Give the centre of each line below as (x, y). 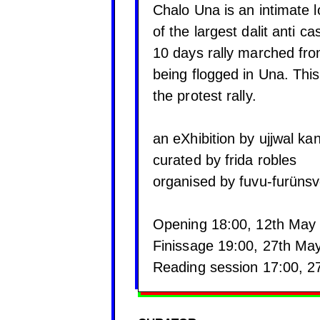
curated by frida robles (225, 160)
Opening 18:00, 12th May (235, 225)
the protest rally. (205, 96)
